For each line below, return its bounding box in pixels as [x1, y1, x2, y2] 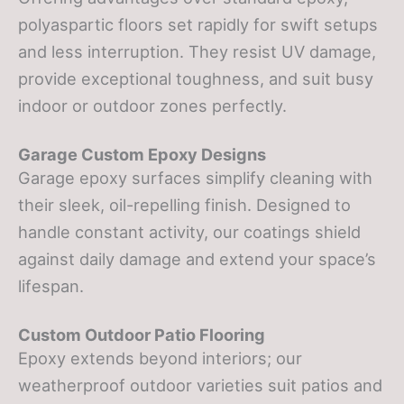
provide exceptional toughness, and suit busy [18, 68, 373, 88]
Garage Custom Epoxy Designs [18, 143, 266, 164]
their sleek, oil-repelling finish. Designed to [18, 194, 351, 215]
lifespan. [18, 275, 84, 296]
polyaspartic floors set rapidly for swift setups [18, 14, 378, 34]
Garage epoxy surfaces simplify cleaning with [18, 167, 372, 188]
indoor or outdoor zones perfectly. [18, 95, 287, 115]
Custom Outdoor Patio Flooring [18, 325, 265, 345]
